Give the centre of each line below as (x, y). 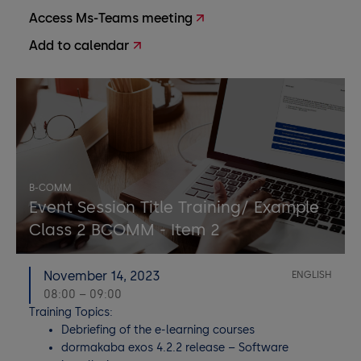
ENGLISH (312, 275)
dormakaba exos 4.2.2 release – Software (175, 348)
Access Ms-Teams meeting (111, 18)
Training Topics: (71, 312)
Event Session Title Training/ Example (174, 207)
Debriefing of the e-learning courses (158, 330)
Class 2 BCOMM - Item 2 (124, 230)
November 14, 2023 (102, 276)
